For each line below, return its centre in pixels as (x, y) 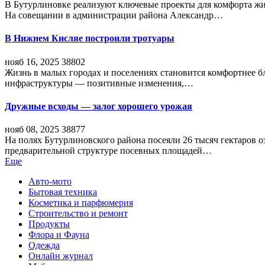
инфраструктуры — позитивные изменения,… (99, 83)
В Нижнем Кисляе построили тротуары (90, 38)
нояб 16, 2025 (32, 62)
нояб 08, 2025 (32, 130)
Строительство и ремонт (78, 214)
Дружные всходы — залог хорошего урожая (98, 106)
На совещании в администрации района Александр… (114, 15)
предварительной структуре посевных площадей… (108, 151)
